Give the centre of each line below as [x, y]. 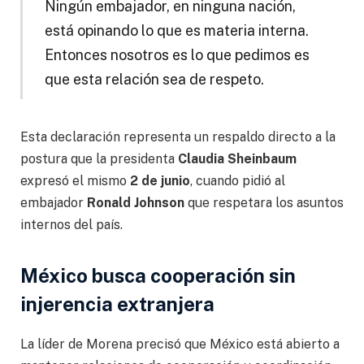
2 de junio [160, 180]
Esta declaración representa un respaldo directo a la [178, 136]
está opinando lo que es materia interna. [176, 31]
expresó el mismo [75, 180]
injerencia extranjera [117, 304]
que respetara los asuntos [264, 202]
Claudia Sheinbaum [237, 158]
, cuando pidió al [238, 180]
